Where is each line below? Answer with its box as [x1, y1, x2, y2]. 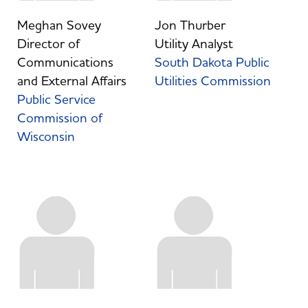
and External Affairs [16, 72, 126, 89]
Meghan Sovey [16, 16, 101, 34]
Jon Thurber [154, 16, 225, 34]
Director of [16, 35, 80, 52]
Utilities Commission [154, 72, 271, 89]
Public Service [16, 91, 96, 108]
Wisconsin [16, 128, 78, 145]
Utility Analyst [154, 35, 233, 52]
